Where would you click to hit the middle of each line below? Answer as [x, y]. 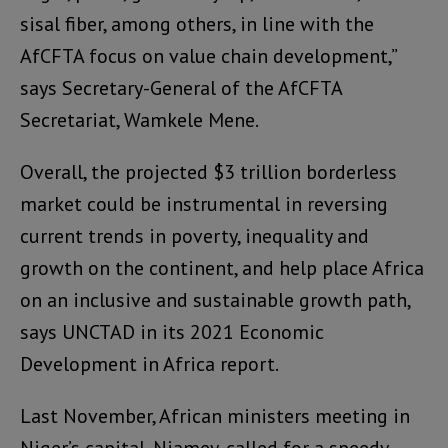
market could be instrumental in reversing [204, 204]
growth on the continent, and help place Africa [222, 268]
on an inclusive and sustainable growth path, [215, 300]
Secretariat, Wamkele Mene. [139, 120]
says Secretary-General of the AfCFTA [181, 88]
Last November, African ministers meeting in [215, 416]
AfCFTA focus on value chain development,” [208, 56]
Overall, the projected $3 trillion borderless [208, 172]
